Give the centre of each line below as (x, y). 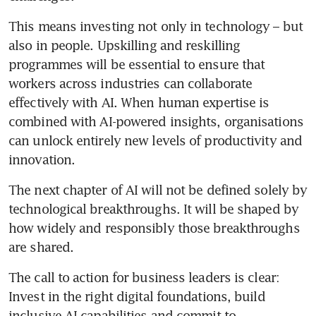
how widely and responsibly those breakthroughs (154, 227)
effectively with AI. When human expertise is (139, 102)
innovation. (42, 159)
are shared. (41, 247)
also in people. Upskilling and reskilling (124, 45)
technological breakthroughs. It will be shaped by (153, 208)
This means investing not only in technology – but (156, 26)
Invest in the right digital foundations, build (137, 296)
